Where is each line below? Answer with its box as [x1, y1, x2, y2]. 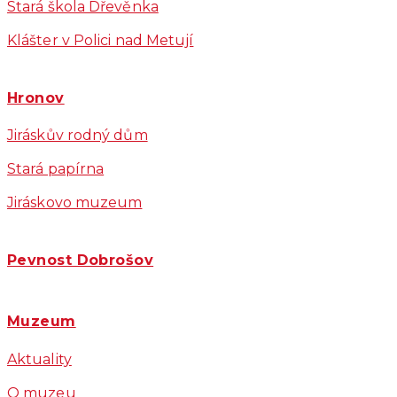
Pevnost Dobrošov [7, 252, 154, 269]
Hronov [7, 89, 65, 106]
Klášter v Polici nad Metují [7, 32, 194, 50]
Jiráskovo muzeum [7, 194, 143, 212]
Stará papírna [7, 160, 105, 178]
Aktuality [7, 350, 72, 368]
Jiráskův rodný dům [7, 127, 148, 144]
